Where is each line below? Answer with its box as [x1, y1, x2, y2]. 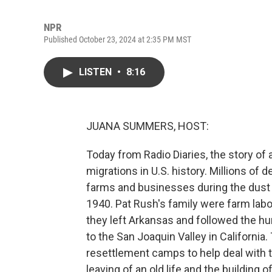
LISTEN [79, 66, 114, 78]
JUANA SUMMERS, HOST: [86, 120, 209, 132]
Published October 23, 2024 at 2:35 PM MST [44, 35, 191, 44]
